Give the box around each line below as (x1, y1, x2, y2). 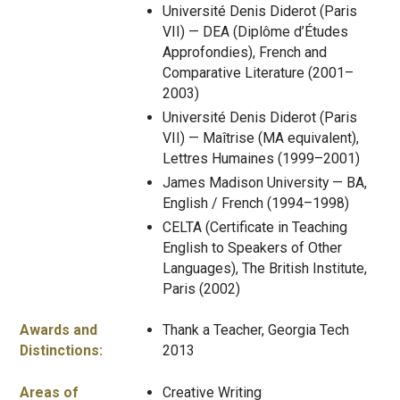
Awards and (20, 321, 97, 339)
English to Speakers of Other (162, 238, 342, 256)
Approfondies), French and (162, 43, 327, 61)
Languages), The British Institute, (162, 259, 367, 277)
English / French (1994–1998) (162, 194, 349, 212)
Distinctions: (20, 342, 103, 360)
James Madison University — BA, (162, 173, 367, 191)
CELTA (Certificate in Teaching (162, 218, 347, 236)
